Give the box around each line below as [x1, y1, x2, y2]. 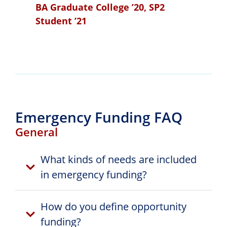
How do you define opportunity [41, 199, 186, 213]
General [15, 124, 58, 139]
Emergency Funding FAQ [15, 107, 182, 127]
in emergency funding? [41, 167, 147, 181]
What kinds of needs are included [41, 152, 197, 166]
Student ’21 [35, 14, 87, 27]
